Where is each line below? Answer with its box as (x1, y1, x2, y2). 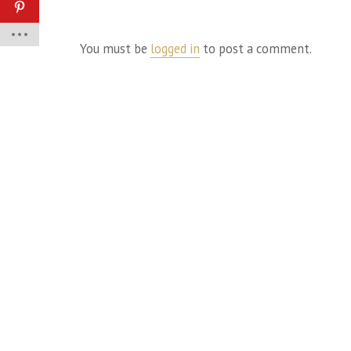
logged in (150, 40, 200, 57)
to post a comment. (200, 40, 312, 57)
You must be (80, 40, 150, 57)
